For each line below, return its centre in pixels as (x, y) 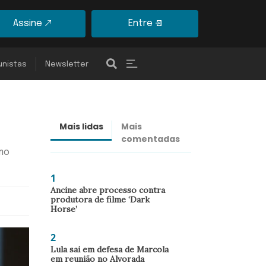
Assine (28, 23)
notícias (235, 139)
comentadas (151, 139)
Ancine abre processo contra (108, 190)
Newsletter (67, 64)
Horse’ (64, 209)
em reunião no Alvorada (97, 259)
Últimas (233, 126)
